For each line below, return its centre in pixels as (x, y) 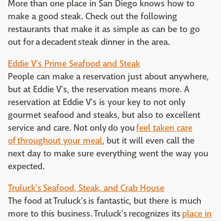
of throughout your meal (55, 141)
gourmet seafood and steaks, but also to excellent (104, 115)
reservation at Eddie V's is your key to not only (97, 102)
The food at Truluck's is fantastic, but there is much (105, 201)
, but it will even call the (148, 141)
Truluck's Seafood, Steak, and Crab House (86, 188)
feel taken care (164, 128)
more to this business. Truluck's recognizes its (95, 214)
